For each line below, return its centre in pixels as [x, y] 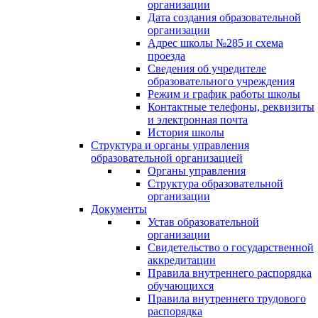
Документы [119, 209]
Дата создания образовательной [224, 17]
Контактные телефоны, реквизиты [231, 107]
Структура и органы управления [170, 145]
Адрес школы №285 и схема [215, 43]
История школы [186, 132]
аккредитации [182, 260]
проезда [166, 56]
